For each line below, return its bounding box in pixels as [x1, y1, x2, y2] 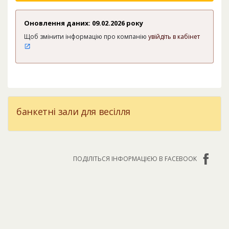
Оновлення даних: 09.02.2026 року [24, 18, 143, 28]
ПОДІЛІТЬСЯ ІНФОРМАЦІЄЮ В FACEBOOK [73, 154, 197, 164]
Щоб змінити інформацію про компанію [24, 32, 148, 41]
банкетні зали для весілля [16, 105, 130, 118]
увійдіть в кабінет [148, 32, 200, 41]
